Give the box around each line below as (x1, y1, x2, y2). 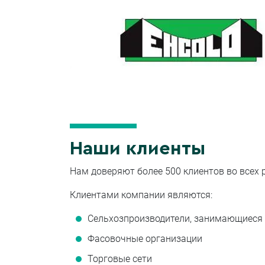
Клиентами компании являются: (70, 189, 212, 201)
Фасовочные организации (88, 233, 202, 245)
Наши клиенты (70, 139, 205, 159)
